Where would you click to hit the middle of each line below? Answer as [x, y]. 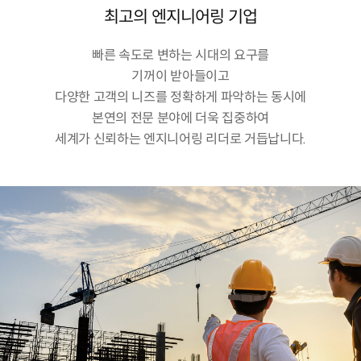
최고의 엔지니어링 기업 [180, 17]
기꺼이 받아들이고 [180, 77]
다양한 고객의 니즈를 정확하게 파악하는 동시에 [180, 98]
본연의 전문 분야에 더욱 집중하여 [180, 118]
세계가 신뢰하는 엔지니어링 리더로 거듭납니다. [180, 139]
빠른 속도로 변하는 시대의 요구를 [180, 56]
